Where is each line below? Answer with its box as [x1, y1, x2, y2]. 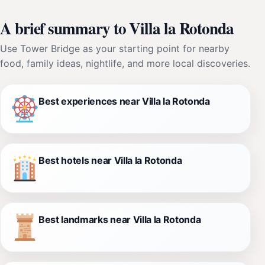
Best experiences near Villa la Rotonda [38, 95, 210, 107]
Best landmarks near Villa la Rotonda [38, 213, 201, 225]
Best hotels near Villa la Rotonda [38, 154, 182, 166]
